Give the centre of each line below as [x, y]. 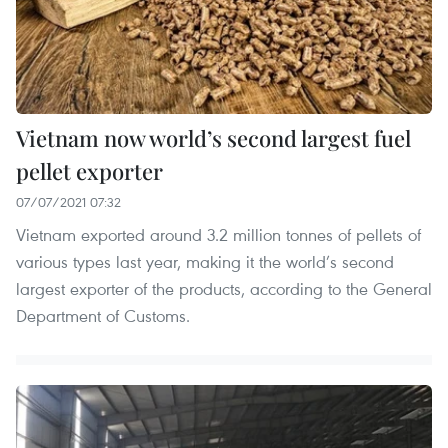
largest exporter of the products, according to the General [224, 289]
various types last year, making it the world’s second [205, 262]
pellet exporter [89, 171]
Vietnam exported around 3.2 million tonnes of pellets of [218, 235]
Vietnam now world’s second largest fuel [213, 138]
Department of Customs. [103, 316]
